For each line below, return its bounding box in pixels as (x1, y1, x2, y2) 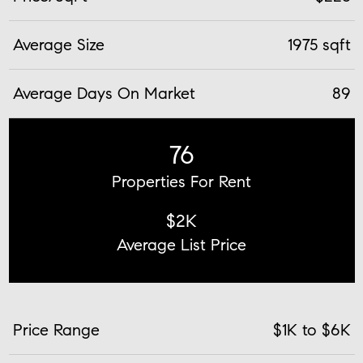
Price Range (12, 319, 100, 340)
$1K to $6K (272, 319, 351, 340)
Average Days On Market (12, 83, 195, 103)
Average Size (12, 34, 105, 54)
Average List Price (117, 234, 246, 254)
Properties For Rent (112, 172, 251, 192)
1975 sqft (287, 34, 351, 54)
